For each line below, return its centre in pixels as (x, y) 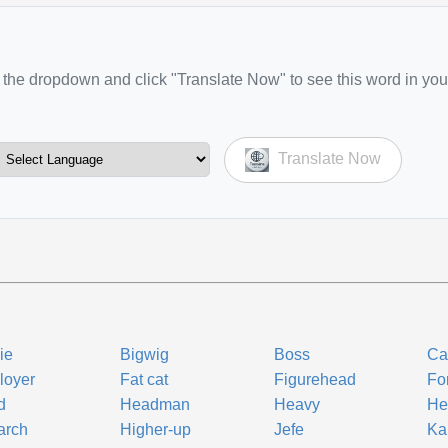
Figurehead (314, 379)
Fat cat (144, 379)
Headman (155, 404)
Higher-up (156, 429)
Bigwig (145, 354)
